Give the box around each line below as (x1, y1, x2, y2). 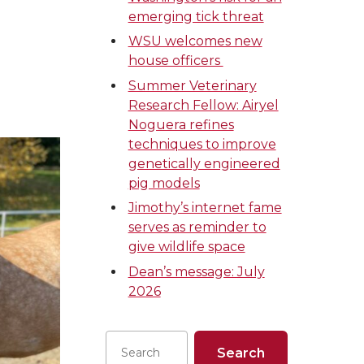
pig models (128, 175, 200, 191)
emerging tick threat (128, 9, 264, 24)
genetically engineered (128, 155, 280, 171)
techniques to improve (128, 136, 276, 152)
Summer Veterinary (128, 77, 257, 93)
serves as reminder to (128, 219, 266, 236)
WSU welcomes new (128, 33, 262, 50)
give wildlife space (128, 239, 245, 255)
